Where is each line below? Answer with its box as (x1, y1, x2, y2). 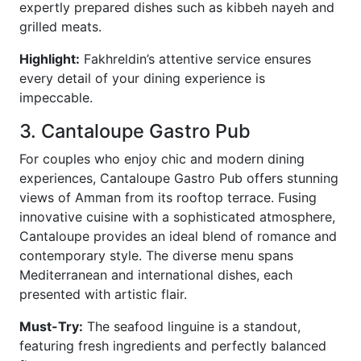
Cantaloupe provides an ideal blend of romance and (19, 228, 337, 245)
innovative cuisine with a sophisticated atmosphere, (19, 209, 335, 226)
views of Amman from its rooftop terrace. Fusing (19, 189, 317, 206)
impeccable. (19, 89, 93, 106)
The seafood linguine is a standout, (83, 318, 301, 335)
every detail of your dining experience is (19, 70, 265, 87)
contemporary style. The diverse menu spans (19, 247, 293, 264)
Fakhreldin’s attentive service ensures (80, 51, 311, 68)
